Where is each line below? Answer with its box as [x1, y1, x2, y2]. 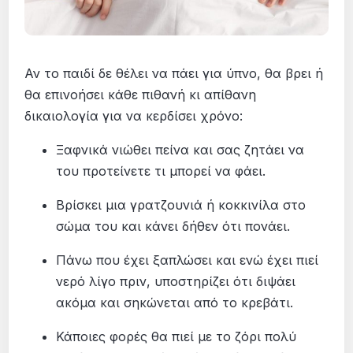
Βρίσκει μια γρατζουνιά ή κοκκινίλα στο [56, 197, 307, 214]
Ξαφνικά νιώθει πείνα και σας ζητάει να [56, 142, 305, 158]
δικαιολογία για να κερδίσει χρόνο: [24, 108, 243, 124]
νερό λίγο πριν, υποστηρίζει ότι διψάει [56, 273, 296, 290]
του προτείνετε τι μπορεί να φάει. [56, 163, 266, 180]
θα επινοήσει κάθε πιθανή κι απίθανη [24, 87, 257, 103]
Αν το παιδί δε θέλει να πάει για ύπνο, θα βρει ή [24, 65, 324, 82]
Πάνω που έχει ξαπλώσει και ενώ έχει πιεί [56, 252, 319, 269]
